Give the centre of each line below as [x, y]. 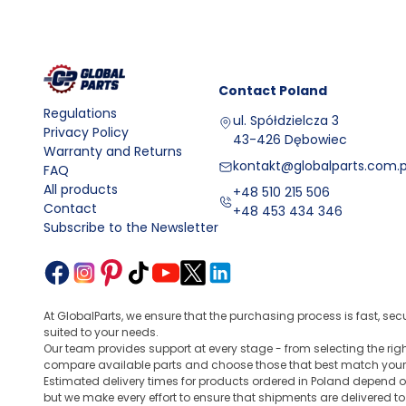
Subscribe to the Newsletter [131, 228]
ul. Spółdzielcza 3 [286, 121]
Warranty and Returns [113, 152]
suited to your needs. [101, 333]
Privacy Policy [86, 133]
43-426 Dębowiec [290, 140]
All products [81, 190]
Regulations [80, 114]
